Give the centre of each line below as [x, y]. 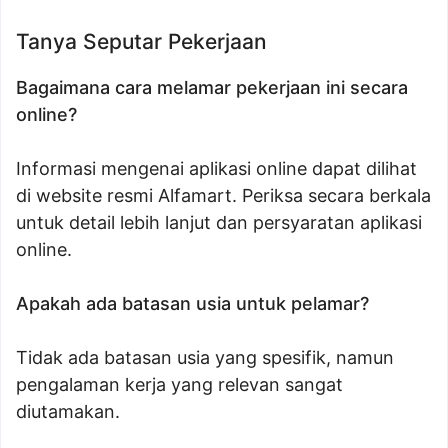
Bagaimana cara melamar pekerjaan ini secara [212, 88]
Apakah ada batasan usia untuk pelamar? [192, 304]
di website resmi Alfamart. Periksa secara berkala [223, 196]
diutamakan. [68, 412]
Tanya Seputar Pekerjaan [141, 42]
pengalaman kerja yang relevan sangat [179, 385]
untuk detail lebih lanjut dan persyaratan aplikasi [219, 223]
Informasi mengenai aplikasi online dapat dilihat [216, 169]
